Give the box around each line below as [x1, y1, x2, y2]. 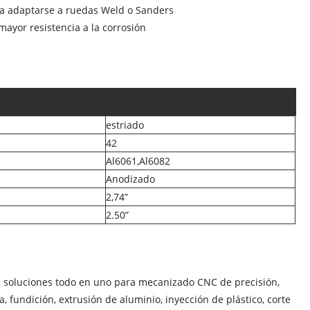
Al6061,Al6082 [106, 154, 171, 168]
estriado [106, 118, 145, 132]
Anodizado [106, 172, 156, 186]
